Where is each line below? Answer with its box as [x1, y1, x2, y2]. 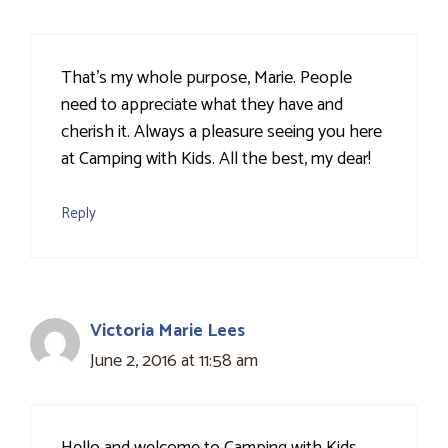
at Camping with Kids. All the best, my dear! [61, 144, 371, 175]
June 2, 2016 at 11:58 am [90, 346, 258, 377]
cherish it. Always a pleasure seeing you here [61, 117, 382, 148]
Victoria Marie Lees [90, 316, 245, 347]
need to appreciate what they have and [61, 90, 343, 121]
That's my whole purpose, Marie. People [61, 63, 352, 94]
